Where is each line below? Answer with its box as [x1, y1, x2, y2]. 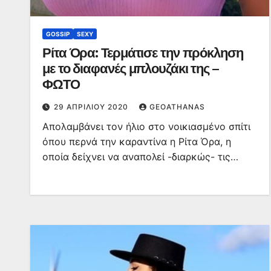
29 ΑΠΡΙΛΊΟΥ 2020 [54, 102, 131, 111]
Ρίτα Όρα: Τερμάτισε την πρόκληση [42, 45, 243, 61]
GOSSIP [46, 30, 70, 38]
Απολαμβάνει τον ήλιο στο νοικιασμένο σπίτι [42, 120, 250, 132]
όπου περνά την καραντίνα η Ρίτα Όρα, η [42, 135, 231, 148]
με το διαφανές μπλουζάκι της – [42, 60, 218, 77]
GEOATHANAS [149, 102, 205, 111]
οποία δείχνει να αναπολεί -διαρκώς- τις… [42, 151, 238, 163]
